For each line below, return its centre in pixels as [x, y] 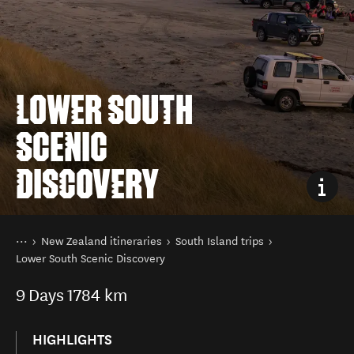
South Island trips [220, 241]
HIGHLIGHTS [72, 340]
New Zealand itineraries [102, 241]
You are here [47, 238]
